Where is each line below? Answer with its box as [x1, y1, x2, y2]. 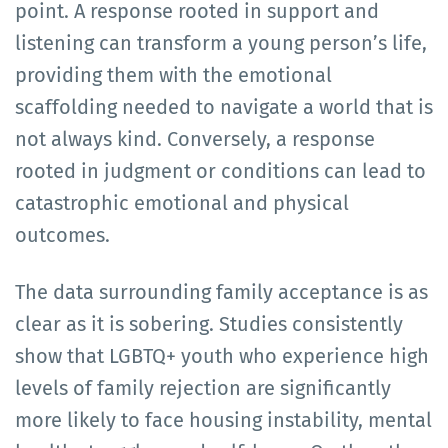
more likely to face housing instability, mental [15, 407, 432, 432]
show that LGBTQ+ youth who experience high [15, 343, 429, 368]
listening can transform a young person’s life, [15, 30, 427, 55]
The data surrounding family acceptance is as [15, 279, 428, 304]
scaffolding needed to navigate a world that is [15, 94, 433, 119]
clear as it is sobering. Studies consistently [15, 311, 403, 336]
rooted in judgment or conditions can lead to [15, 158, 426, 183]
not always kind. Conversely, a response [15, 126, 375, 151]
